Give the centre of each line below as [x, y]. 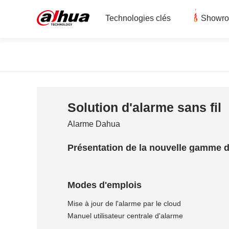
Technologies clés [138, 18]
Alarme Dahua [94, 124]
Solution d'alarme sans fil [144, 107]
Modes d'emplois [105, 185]
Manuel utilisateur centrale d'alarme [125, 216]
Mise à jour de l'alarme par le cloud [124, 203]
